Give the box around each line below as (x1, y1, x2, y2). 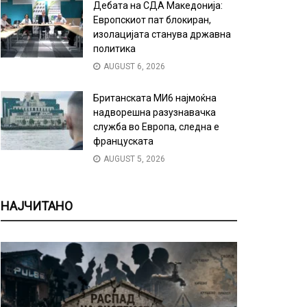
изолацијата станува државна (93, 29, 231, 40)
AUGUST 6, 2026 (101, 62, 165, 72)
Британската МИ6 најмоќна (93, 93, 217, 104)
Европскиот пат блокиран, (93, 14, 211, 26)
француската (93, 136, 153, 147)
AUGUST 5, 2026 (101, 154, 165, 164)
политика (93, 43, 136, 55)
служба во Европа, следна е (93, 121, 219, 133)
